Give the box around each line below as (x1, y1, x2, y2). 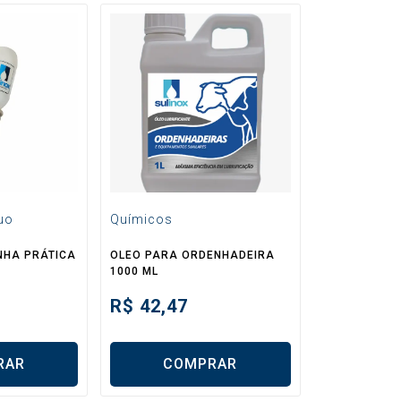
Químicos (110, 211, 174, 226)
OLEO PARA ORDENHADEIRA (110, 248, 276, 261)
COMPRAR (163, 355, 238, 373)
